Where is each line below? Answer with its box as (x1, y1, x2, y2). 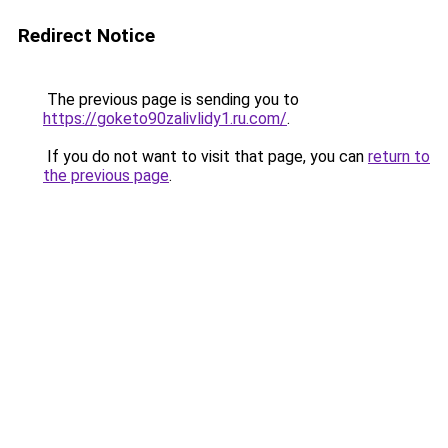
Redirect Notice (18, 24, 155, 47)
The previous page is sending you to (43, 90, 299, 109)
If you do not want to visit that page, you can (43, 147, 368, 166)
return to (368, 147, 430, 166)
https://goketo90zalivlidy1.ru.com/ (43, 109, 287, 128)
